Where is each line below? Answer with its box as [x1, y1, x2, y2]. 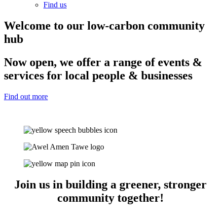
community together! [57, 191, 164, 204]
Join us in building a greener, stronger [14, 178, 207, 191]
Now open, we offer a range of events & [4, 55, 202, 69]
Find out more [4, 92, 48, 101]
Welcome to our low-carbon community [4, 19, 205, 32]
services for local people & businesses [4, 69, 192, 82]
